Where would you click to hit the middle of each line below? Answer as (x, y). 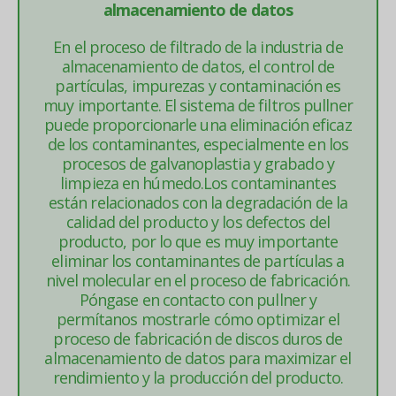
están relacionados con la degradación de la (198, 202)
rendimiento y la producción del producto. (198, 377)
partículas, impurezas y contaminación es (198, 86)
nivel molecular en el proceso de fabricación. (198, 280)
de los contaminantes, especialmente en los (198, 144)
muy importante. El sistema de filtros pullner (198, 105)
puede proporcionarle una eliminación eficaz (198, 125)
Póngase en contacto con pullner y (198, 300)
